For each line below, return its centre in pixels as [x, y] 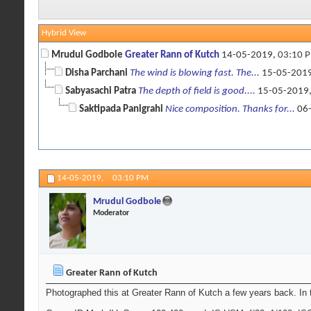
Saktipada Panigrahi [121, 110]
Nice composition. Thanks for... [230, 110]
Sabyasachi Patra [101, 92]
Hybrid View [64, 33]
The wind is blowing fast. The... [195, 74]
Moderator [111, 213]
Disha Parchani [96, 74]
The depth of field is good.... [197, 92]
